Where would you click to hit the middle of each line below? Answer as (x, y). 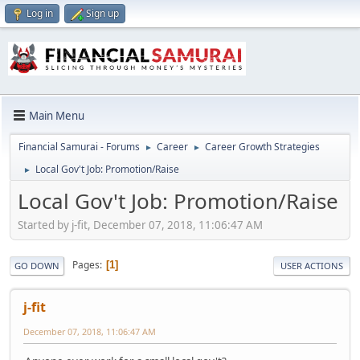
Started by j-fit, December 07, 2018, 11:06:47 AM (140, 225)
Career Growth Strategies (262, 147)
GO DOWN (37, 265)
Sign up (102, 13)
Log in (40, 13)
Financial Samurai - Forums (79, 147)
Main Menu (57, 115)
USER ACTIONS (312, 265)
